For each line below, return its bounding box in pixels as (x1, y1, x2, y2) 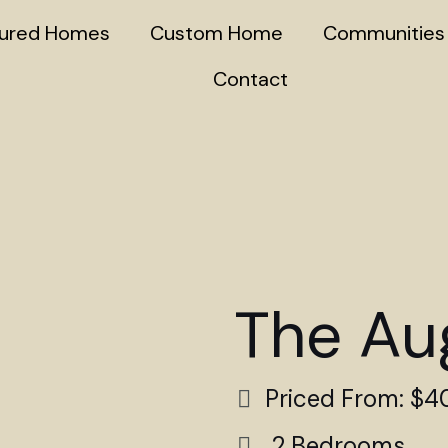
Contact (213, 66, 289, 92)
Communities (323, 20, 446, 46)
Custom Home (150, 20, 284, 46)
